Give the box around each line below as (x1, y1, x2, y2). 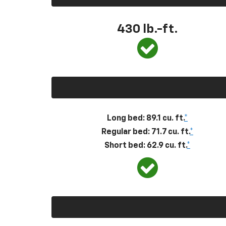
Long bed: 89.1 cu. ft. (107, 114, 184, 123)
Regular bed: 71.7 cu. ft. (101, 128, 190, 136)
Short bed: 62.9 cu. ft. (104, 141, 187, 150)
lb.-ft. (142, 23, 178, 35)
